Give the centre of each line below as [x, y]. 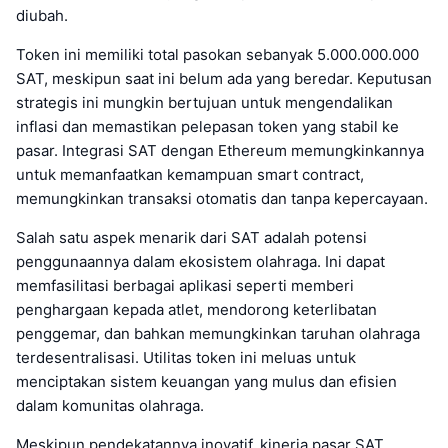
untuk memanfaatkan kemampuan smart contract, [190, 174]
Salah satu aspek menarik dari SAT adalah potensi [191, 237]
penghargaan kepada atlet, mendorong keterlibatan [196, 309]
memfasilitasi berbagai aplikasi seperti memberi [185, 285]
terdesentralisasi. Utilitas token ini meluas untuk [186, 357]
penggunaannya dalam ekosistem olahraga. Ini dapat [200, 261]
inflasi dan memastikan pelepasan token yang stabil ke [207, 126]
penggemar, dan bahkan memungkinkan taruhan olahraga [218, 333]
